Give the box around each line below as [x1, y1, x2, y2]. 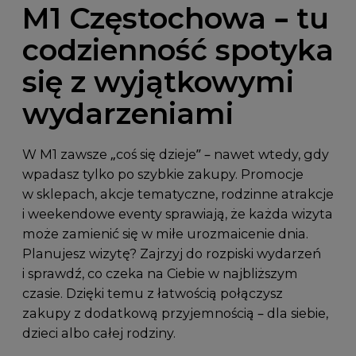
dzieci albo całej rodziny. [21, 324, 176, 341]
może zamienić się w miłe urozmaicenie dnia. [21, 225, 308, 242]
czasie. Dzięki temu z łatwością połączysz [21, 284, 283, 301]
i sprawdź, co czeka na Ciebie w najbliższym [21, 265, 298, 281]
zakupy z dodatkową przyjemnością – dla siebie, [21, 304, 328, 321]
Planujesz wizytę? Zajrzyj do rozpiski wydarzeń [21, 245, 321, 261]
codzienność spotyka [21, 32, 334, 68]
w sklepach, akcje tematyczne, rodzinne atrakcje [21, 185, 334, 202]
